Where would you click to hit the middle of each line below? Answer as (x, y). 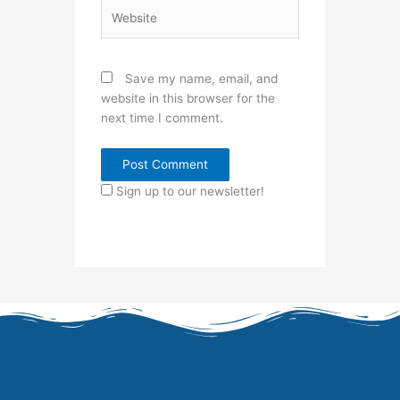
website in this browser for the (188, 98)
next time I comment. (162, 117)
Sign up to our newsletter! (191, 192)
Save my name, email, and (202, 78)
